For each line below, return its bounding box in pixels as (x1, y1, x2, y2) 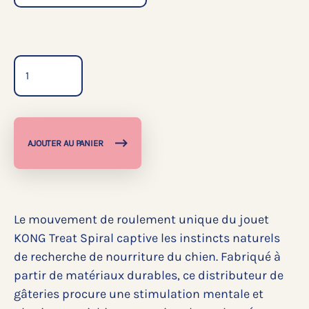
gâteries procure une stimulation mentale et (14, 286, 263, 302)
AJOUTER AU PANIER (28, 138, 103, 149)
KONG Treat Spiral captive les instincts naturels (14, 230, 280, 246)
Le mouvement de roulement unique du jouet (14, 212, 269, 228)
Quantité (13, 28, 71, 48)
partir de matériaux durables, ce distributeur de (14, 268, 283, 283)
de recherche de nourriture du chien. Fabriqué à (14, 249, 281, 265)
